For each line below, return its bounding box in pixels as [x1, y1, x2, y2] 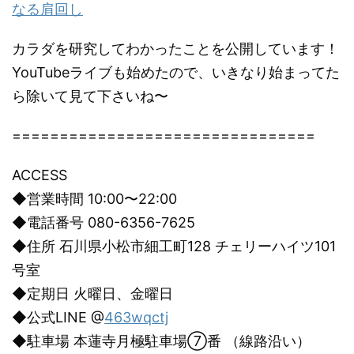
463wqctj [104, 309, 168, 326]
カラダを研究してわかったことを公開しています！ [12, 40, 339, 57]
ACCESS [12, 167, 67, 183]
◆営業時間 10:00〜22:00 [12, 190, 177, 207]
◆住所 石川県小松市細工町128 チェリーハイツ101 [12, 238, 336, 254]
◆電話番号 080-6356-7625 [12, 214, 195, 231]
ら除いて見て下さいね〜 [12, 88, 168, 104]
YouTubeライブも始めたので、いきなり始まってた [12, 64, 340, 81]
